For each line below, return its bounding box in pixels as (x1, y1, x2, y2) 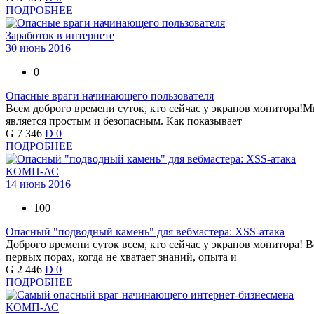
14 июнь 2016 (6, 178, 71, 191)
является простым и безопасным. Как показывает (6, 115, 242, 128)
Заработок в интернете (6, 29, 114, 42)
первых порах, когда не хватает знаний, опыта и (6, 251, 237, 264)
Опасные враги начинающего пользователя (6, 90, 214, 102)
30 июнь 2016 (6, 42, 71, 55)
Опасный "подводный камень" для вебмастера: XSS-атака (6, 226, 285, 238)
